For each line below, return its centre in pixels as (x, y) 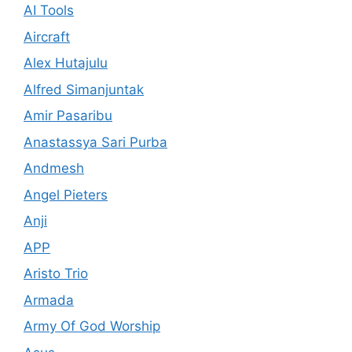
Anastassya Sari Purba (95, 142)
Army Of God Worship (92, 326)
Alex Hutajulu (66, 63)
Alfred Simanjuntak (84, 89)
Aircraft (47, 37)
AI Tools (49, 11)
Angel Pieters (66, 194)
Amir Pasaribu (68, 116)
